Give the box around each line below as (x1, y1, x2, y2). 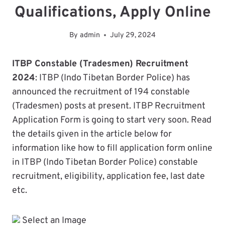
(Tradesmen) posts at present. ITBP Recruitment (12, 100, 205, 112)
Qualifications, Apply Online (14, 3, 211, 22)
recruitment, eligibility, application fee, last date (12, 170, 205, 182)
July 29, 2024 (109, 30, 156, 40)
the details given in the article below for (12, 128, 172, 140)
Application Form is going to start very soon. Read (12, 114, 211, 126)
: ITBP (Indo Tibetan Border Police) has (35, 72, 190, 84)
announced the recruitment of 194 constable (12, 86, 190, 98)
